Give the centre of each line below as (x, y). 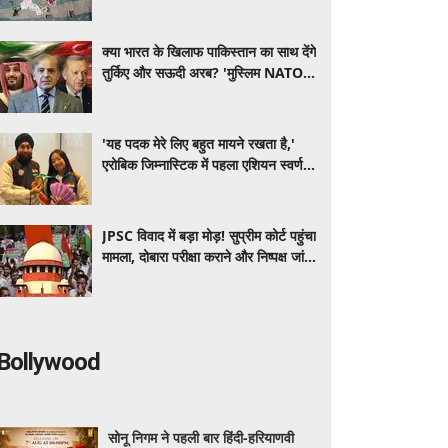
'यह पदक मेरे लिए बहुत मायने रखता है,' (198, 143)
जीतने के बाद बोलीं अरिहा (163, 185)
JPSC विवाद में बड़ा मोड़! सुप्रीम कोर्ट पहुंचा (209, 235)
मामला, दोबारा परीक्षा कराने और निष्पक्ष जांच (207, 256)
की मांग (119, 277)
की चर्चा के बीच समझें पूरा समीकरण (188, 93)
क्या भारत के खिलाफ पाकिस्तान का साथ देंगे (209, 51)
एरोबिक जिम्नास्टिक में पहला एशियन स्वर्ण (202, 164)
